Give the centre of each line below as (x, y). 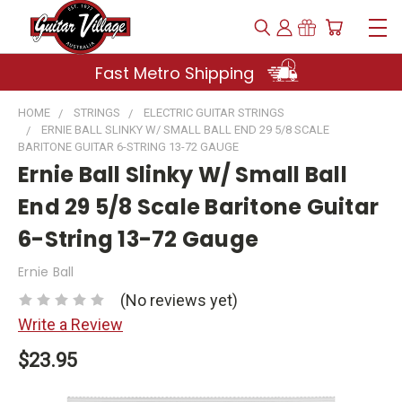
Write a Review (70, 324)
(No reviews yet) (179, 300)
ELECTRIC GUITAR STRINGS (214, 113)
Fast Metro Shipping (176, 73)
